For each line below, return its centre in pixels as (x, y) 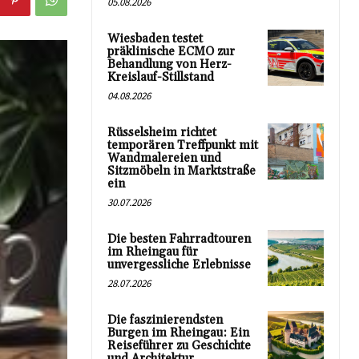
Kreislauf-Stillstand (161, 77)
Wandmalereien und (164, 158)
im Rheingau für (153, 252)
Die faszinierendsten (165, 320)
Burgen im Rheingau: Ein (178, 333)
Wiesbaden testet (155, 38)
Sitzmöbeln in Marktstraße (182, 171)
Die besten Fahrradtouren (179, 239)
